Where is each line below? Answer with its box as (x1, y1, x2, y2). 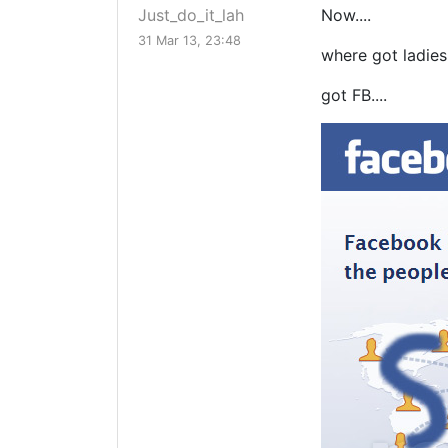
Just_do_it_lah (138, 5, 244, 26)
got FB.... (321, 85, 387, 106)
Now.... (321, 5, 371, 26)
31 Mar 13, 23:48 (138, 33, 241, 49)
